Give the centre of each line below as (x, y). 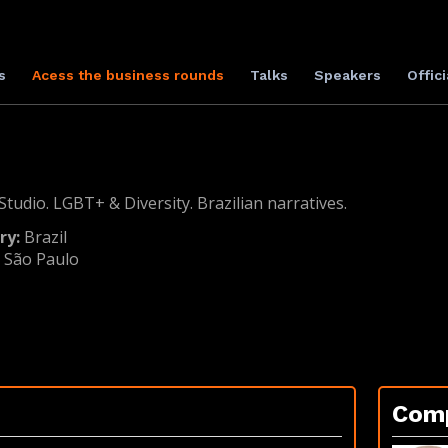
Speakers (347, 75)
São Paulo (42, 259)
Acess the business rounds (127, 75)
